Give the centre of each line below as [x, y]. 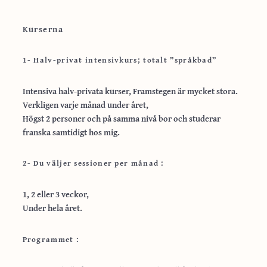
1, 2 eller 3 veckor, [55, 194]
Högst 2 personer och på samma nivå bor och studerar [121, 118]
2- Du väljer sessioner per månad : [93, 163]
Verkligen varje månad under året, [85, 104]
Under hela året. [52, 208]
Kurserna [43, 29]
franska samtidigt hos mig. [71, 132]
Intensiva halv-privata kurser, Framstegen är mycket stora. [130, 91]
